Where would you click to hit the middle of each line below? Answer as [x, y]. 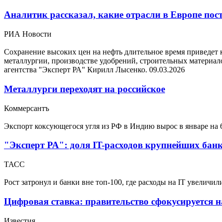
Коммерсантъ [27, 108]
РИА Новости [28, 34]
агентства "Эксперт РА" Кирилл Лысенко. [77, 70]
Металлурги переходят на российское [84, 89]
